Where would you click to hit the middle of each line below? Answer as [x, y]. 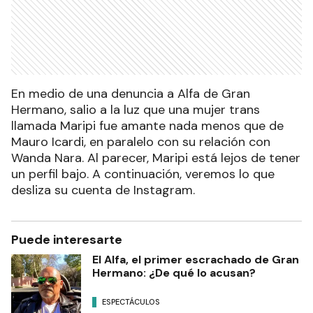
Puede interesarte [67, 240]
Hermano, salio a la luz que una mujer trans [136, 110]
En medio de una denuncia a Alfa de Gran [131, 94]
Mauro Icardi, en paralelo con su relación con [141, 142]
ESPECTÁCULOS [131, 301]
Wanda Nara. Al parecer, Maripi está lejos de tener [156, 158]
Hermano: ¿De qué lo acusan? [174, 273]
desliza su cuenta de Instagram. [103, 190]
